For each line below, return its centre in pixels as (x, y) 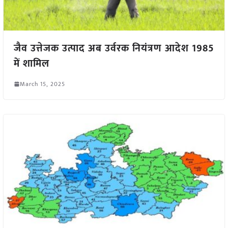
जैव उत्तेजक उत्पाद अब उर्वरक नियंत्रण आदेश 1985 (114, 48)
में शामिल (31, 63)
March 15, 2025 (42, 84)
